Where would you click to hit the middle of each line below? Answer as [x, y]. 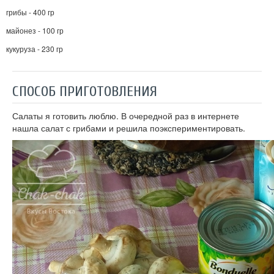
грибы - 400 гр [30, 12]
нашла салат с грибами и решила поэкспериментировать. [129, 128]
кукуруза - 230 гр [35, 49]
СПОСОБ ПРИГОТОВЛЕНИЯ [85, 92]
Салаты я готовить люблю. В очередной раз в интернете [126, 116]
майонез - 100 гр [35, 31]
